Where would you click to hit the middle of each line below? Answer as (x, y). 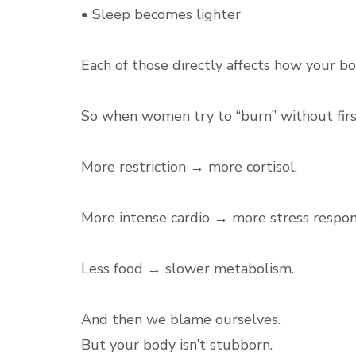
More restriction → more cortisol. (189, 167)
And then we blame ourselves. (181, 319)
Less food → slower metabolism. (188, 269)
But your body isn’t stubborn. (177, 345)
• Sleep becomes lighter (161, 14)
